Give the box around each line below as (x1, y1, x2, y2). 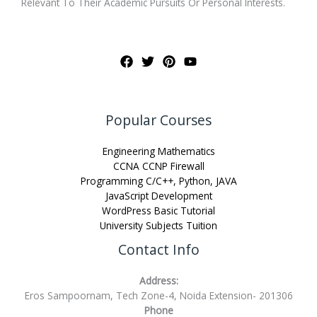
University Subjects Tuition (100, 218, 217, 232)
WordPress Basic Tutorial (102, 203, 215, 217)
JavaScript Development (105, 188, 212, 202)
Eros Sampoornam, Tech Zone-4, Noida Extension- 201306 (24, 288, 293, 302)
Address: (139, 273, 178, 287)
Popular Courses (105, 110, 212, 129)
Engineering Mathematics (102, 144, 215, 158)
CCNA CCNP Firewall (113, 158, 204, 173)
